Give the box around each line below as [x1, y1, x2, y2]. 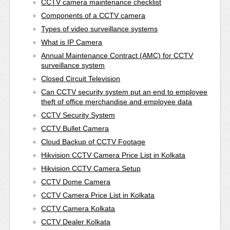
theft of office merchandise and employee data [41, 97, 193, 106]
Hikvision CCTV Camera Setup [41, 164, 141, 172]
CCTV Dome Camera [41, 177, 111, 186]
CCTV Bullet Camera [41, 124, 109, 132]
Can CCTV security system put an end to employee [41, 87, 208, 96]
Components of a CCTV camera [41, 11, 146, 20]
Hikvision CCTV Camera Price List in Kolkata [41, 150, 186, 159]
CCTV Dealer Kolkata [41, 217, 111, 226]
